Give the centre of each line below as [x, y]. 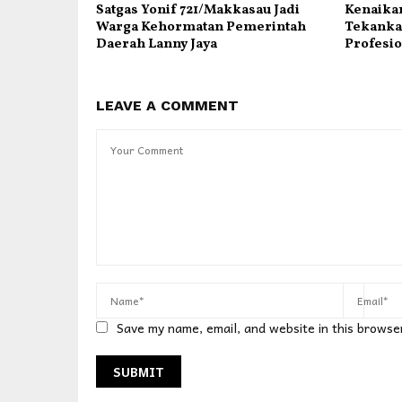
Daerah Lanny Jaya [157, 44]
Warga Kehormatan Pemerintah [201, 27]
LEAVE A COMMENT [167, 105]
